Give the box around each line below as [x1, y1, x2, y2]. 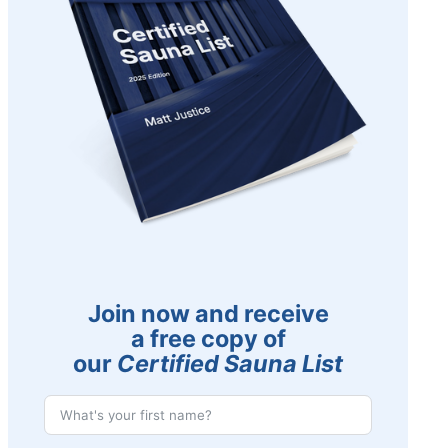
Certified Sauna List [117, 348, 343, 378]
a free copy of [130, 323, 286, 353]
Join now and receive [87, 298, 329, 328]
